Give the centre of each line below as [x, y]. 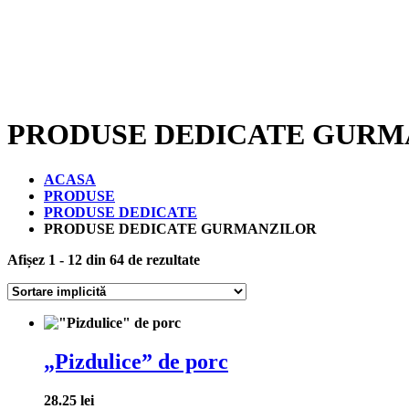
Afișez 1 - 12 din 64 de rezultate [104, 259]
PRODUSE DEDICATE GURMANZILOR [180, 228]
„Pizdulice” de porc [136, 361]
